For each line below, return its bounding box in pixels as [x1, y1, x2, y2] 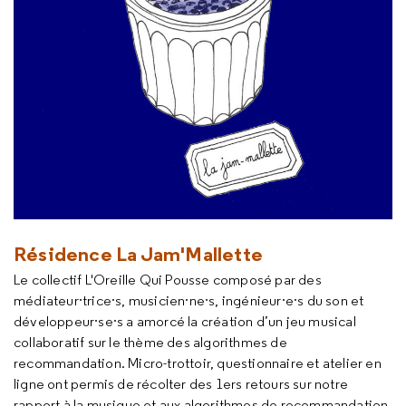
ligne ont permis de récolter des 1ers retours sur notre [14, 375, 349, 392]
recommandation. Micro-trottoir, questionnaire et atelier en [14, 354, 382, 372]
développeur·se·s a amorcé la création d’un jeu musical [14, 313, 356, 330]
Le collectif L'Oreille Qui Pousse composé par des [14, 271, 322, 288]
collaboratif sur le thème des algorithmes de [14, 333, 287, 351]
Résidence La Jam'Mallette [14, 241, 263, 266]
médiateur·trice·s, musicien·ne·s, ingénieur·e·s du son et [14, 292, 364, 309]
